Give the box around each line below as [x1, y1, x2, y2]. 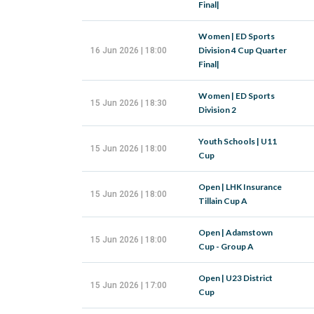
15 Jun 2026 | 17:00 [90, 280, 167, 290]
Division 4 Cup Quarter [198, 45, 287, 55]
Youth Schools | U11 [198, 136, 277, 146]
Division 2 [198, 104, 236, 115]
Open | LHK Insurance [198, 182, 282, 192]
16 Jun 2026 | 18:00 [90, 46, 167, 55]
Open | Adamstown [198, 227, 273, 238]
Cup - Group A [198, 241, 254, 252]
